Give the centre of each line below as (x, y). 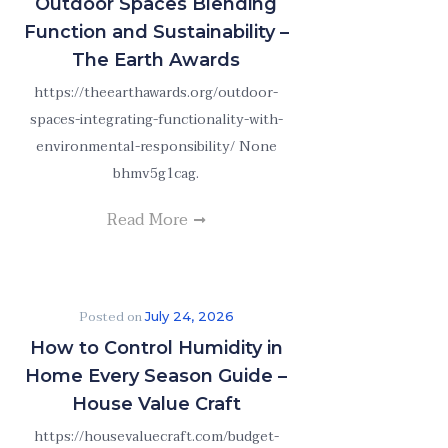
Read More (149, 220)
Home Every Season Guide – (156, 376)
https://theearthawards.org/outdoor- (156, 92)
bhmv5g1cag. (156, 173)
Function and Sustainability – (156, 32)
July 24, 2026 (189, 316)
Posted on (111, 317)
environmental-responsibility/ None (156, 146)
